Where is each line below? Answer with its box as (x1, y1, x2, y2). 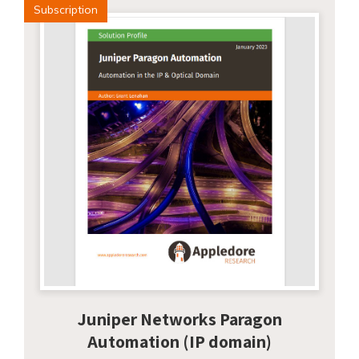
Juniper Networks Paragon (77, 307, 282, 330)
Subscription (34, 2, 98, 18)
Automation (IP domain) (87, 329, 272, 353)
